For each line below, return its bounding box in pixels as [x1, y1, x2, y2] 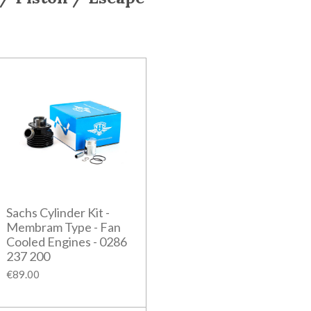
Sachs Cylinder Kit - [6, 204, 110, 220]
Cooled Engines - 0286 [6, 233, 127, 249]
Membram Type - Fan [6, 219, 121, 235]
